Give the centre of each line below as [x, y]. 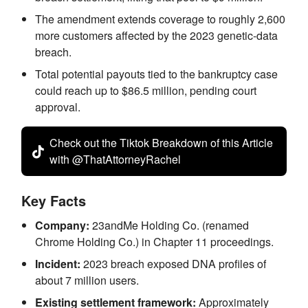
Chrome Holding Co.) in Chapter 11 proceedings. [154, 242]
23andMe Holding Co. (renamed [169, 225]
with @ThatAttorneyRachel [115, 159]
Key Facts [54, 200]
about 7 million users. [87, 280]
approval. [58, 107]
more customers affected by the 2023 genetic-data [156, 35]
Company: [62, 225]
